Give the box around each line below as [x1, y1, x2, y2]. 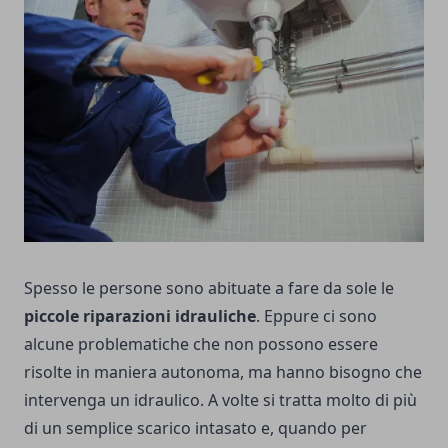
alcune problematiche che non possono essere [24, 333, 378, 356]
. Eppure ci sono [256, 305, 377, 328]
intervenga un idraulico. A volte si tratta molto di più [24, 389, 417, 412]
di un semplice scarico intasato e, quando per [24, 417, 367, 440]
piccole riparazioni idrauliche [24, 305, 256, 328]
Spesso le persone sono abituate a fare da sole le [24, 277, 394, 300]
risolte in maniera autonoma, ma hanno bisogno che [24, 361, 422, 384]
